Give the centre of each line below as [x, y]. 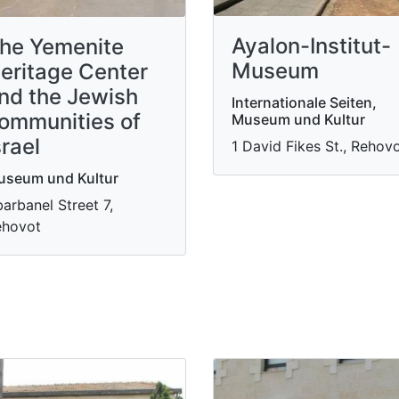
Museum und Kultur [298, 119]
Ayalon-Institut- [311, 46]
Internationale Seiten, [304, 102]
